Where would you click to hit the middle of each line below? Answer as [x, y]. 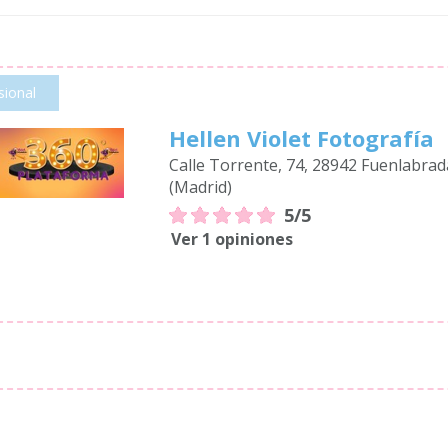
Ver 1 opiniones [232, 239]
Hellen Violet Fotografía [302, 138]
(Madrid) [201, 187]
